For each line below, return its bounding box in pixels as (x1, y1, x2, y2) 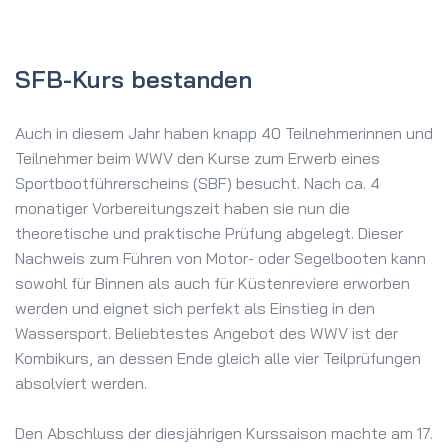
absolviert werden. (15, 373, 147, 393)
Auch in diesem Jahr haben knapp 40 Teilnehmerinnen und (15, 123, 433, 143)
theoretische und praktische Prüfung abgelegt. (15, 223, 358, 243)
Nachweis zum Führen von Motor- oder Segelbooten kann (15, 248, 426, 268)
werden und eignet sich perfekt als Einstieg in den (15, 298, 375, 318)
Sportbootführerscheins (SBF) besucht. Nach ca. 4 (15, 173, 380, 193)
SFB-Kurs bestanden (15, 64, 252, 94)
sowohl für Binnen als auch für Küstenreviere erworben (15, 273, 410, 293)
